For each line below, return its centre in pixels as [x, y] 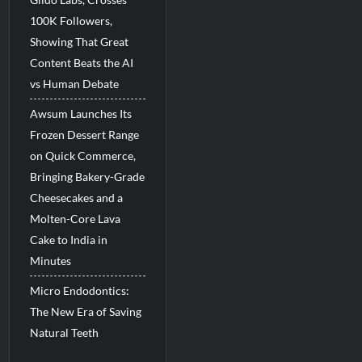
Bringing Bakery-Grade [88, 177]
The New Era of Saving [86, 311]
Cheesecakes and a [77, 198]
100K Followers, [72, 21]
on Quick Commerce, [83, 156]
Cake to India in [69, 240]
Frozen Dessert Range [85, 135]
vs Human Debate [75, 84]
